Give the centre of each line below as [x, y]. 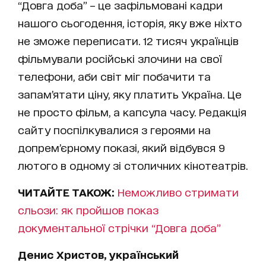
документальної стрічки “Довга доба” [119, 228]
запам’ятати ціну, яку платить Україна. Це [130, 94]
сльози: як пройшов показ [88, 210]
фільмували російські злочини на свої [120, 58]
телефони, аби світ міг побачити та [114, 76]
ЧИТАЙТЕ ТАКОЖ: [66, 192]
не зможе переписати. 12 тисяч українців [128, 41]
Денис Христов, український [98, 254]
